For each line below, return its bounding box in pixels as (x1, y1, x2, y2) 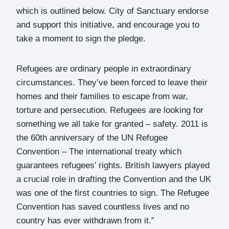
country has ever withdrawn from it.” (16, 215, 154, 225)
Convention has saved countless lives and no (16, 201, 189, 212)
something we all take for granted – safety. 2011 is (16, 119, 208, 129)
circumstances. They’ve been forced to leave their (16, 77, 208, 87)
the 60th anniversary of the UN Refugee (16, 132, 168, 143)
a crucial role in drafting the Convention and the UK (16, 174, 211, 184)
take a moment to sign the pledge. (16, 33, 146, 43)
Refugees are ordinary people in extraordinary (16, 63, 191, 74)
